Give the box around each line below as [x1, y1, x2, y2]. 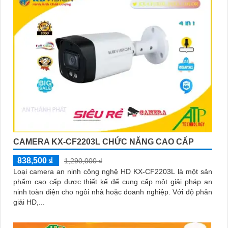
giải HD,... [13, 197, 45, 206]
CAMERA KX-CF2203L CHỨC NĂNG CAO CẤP [13, 137, 194, 146]
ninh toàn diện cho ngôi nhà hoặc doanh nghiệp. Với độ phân [13, 187, 173, 196]
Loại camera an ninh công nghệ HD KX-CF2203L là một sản [13, 167, 212, 176]
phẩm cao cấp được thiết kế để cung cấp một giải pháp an [13, 177, 212, 186]
